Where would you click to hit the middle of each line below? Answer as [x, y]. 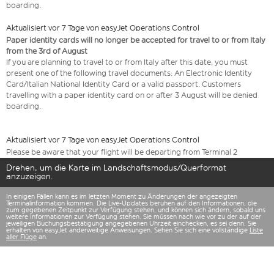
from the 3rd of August [47, 51]
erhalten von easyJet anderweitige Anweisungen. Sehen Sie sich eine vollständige [128, 231]
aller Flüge [21, 237]
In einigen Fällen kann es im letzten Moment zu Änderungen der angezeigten [122, 197]
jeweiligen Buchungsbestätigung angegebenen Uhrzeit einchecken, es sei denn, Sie [131, 224]
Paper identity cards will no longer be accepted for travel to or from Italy [136, 40]
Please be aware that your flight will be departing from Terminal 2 [122, 152]
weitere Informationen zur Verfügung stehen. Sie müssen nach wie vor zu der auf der [134, 217]
